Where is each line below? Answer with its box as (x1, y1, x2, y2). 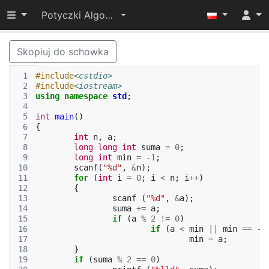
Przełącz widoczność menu (7, 8, 131, 20)
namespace (64, 91, 107, 101)
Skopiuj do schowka (17, 46, 109, 58)
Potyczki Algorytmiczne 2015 (104, 9, 113, 21)
